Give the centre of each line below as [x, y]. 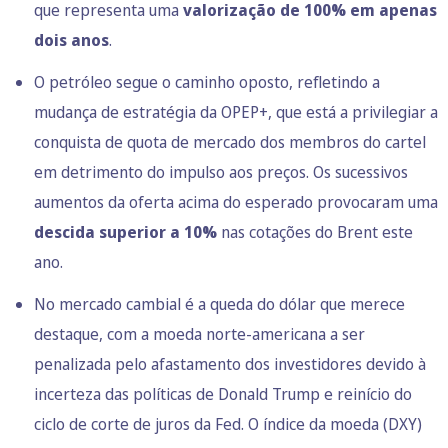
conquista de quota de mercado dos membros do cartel [230, 141]
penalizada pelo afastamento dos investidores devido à [230, 363]
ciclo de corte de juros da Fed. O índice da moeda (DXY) [228, 423]
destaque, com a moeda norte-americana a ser [199, 333]
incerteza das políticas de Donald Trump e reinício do [223, 393]
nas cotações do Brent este [315, 231]
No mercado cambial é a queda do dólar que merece [219, 303]
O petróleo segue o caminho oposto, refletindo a [207, 81]
